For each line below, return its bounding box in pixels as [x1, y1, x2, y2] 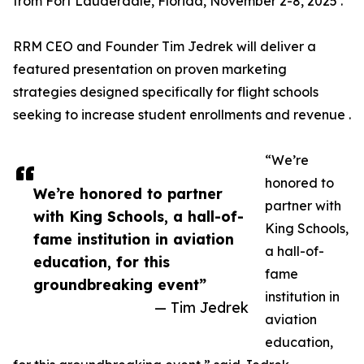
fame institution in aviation [33, 230, 234, 249]
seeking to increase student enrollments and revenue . [13, 106, 351, 123]
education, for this [33, 253, 170, 271]
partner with [265, 197, 341, 214]
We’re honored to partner [33, 184, 223, 203]
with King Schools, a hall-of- [33, 207, 244, 226]
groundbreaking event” [33, 275, 206, 294]
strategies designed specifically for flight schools [13, 84, 318, 101]
